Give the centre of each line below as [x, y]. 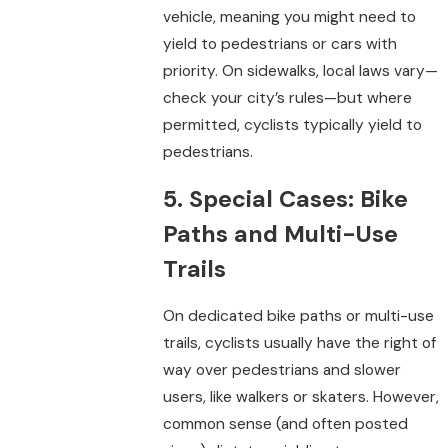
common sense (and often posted [286, 423]
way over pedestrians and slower [282, 369]
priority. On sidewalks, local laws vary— [301, 71]
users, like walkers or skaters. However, [301, 396]
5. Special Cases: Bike [286, 198]
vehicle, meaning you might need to [290, 17]
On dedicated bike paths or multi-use [299, 315]
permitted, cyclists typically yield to [293, 125]
